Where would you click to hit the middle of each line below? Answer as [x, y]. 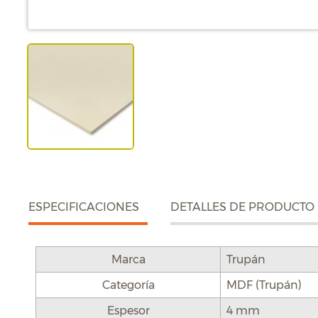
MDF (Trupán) [264, 285]
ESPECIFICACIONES [84, 207]
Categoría [128, 285]
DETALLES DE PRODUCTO [242, 207]
